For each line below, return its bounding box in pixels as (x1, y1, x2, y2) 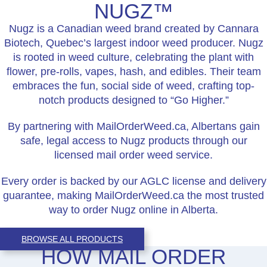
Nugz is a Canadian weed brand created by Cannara (8, 22, 259, 35)
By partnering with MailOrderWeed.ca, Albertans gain (7, 120, 260, 132)
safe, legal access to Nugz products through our (20, 134, 247, 147)
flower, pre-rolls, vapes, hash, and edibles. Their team (6, 65, 261, 77)
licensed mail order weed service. (54, 148, 213, 161)
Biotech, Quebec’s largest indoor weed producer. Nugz (4, 36, 263, 49)
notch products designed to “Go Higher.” (38, 94, 229, 106)
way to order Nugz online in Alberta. (49, 203, 218, 216)
